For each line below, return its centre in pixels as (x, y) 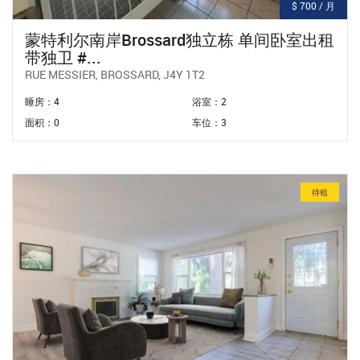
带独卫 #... (63, 57)
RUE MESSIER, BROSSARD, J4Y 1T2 (115, 74)
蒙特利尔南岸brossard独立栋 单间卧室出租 (180, 39)
